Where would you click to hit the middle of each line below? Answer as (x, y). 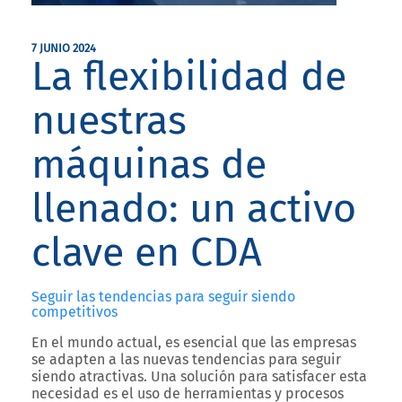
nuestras (109, 120)
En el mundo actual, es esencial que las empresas (194, 342)
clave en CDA (147, 252)
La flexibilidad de (189, 76)
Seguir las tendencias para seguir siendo (163, 297)
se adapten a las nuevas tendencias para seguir (186, 359)
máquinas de (149, 164)
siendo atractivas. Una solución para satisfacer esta (199, 376)
